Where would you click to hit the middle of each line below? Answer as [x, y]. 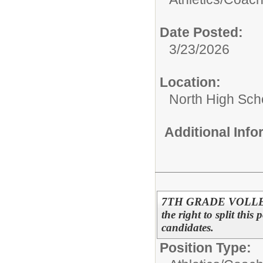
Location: [190, 82]
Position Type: [205, 247]
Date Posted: [201, 32]
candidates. [187, 227]
